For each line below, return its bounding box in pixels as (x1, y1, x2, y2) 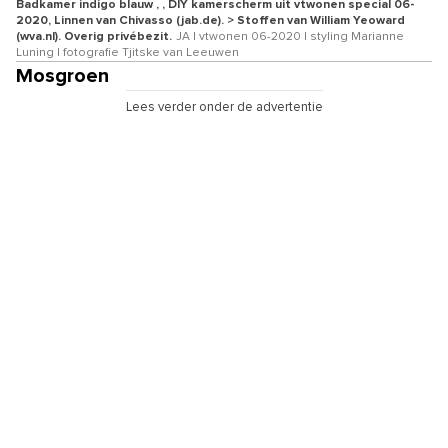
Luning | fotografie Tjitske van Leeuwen (16, 47, 239, 60)
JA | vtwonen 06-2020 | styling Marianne (176, 31, 404, 44)
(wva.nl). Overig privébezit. (16, 31, 172, 44)
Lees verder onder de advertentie (125, 101, 323, 115)
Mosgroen (16, 66, 109, 87)
